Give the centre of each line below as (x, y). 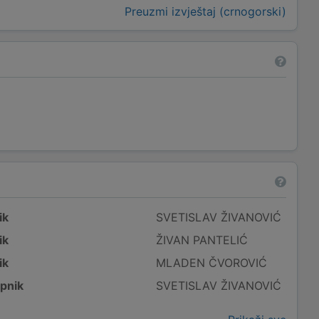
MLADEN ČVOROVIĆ (212, 263)
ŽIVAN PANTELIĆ (202, 240)
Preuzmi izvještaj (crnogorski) (205, 11)
